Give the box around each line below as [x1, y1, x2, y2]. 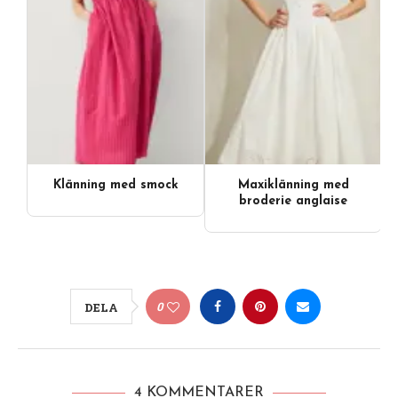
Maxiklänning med [237, 179, 349, 193]
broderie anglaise [239, 195, 347, 209]
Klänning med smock [52, 179, 179, 193]
